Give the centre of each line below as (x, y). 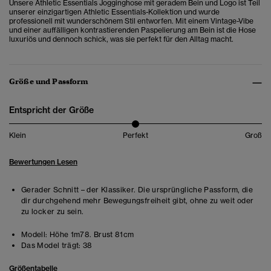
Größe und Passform (49, 82)
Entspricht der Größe (51, 110)
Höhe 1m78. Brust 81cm (91, 235)
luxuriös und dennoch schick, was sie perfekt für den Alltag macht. (121, 39)
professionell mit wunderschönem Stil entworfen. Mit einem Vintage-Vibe (131, 21)
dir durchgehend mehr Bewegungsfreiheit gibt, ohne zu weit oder (138, 201)
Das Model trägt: (51, 246)
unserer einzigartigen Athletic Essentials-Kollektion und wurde (114, 12)
